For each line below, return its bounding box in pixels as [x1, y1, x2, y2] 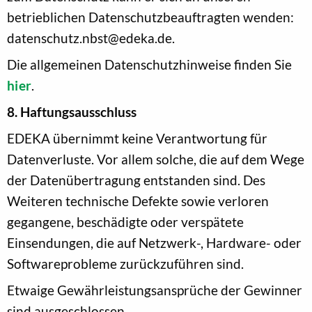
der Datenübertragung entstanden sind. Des [7, 171, 265, 188]
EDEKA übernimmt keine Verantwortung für [7, 130, 267, 146]
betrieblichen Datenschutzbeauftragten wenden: [7, 8, 294, 25]
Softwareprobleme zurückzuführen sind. [7, 255, 244, 272]
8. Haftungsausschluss [7, 103, 136, 120]
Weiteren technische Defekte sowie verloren [7, 192, 269, 209]
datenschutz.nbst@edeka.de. [7, 29, 175, 46]
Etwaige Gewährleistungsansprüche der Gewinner [7, 281, 302, 298]
